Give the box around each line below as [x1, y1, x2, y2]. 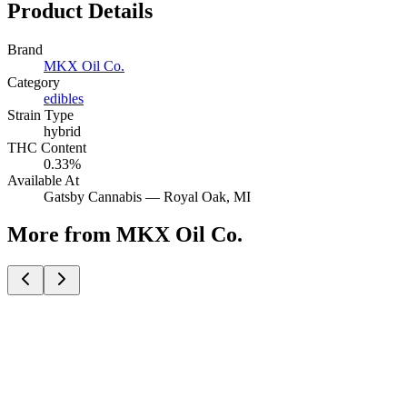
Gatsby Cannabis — [44, 188, 164, 204]
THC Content [7, 139, 86, 155]
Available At [7, 172, 79, 188]
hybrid [44, 123, 81, 139]
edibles [44, 90, 84, 106]
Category [7, 74, 60, 90]
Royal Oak [164, 188, 226, 204]
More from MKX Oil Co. [7, 223, 243, 247]
